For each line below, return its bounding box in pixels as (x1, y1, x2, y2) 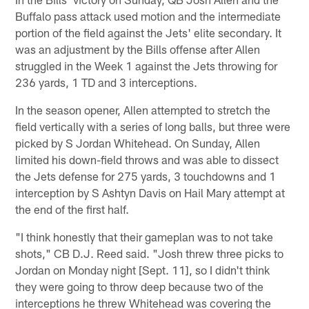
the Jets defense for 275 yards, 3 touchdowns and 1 (15, 169, 277, 183)
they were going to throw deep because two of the (15, 279, 264, 294)
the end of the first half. (15, 202, 130, 217)
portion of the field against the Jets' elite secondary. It (15, 26, 282, 40)
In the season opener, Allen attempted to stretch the (15, 103, 271, 117)
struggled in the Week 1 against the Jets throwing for (15, 59, 278, 73)
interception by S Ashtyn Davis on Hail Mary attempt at (15, 186, 286, 200)
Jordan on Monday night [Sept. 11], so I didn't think (15, 263, 270, 277)
